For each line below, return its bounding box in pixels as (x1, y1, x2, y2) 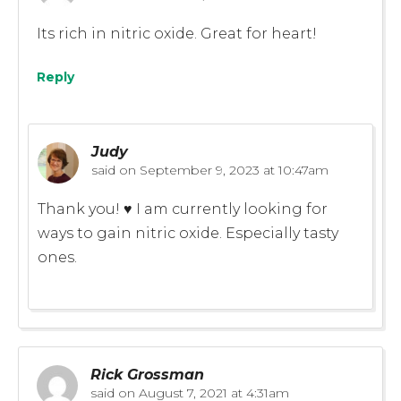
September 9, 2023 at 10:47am (136, 161, 328, 178)
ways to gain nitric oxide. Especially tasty (38, 224, 338, 242)
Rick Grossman (90, 365, 204, 383)
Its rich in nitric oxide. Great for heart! (37, 24, 317, 42)
